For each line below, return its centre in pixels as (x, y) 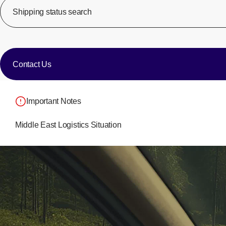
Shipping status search (52, 12)
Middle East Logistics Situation (68, 125)
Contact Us (32, 64)
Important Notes (54, 101)
